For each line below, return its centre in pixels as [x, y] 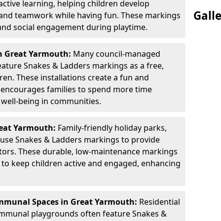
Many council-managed [117, 54]
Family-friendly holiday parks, [112, 128]
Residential [160, 202]
